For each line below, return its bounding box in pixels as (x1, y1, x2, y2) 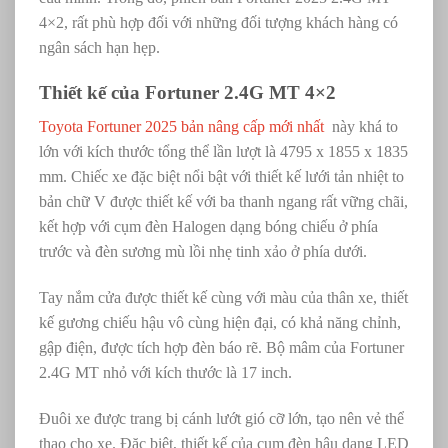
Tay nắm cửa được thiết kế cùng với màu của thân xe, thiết (39, 289, 408, 307)
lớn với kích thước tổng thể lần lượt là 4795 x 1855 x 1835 (39, 143, 408, 161)
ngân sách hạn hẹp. (39, 39, 160, 56)
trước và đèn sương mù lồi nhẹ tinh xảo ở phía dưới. (39, 243, 367, 261)
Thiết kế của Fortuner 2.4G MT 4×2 (39, 81, 336, 103)
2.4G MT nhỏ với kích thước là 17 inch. (39, 364, 292, 382)
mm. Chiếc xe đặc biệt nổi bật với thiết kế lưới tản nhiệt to (39, 168, 404, 186)
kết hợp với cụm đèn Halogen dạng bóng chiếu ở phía (39, 218, 378, 236)
